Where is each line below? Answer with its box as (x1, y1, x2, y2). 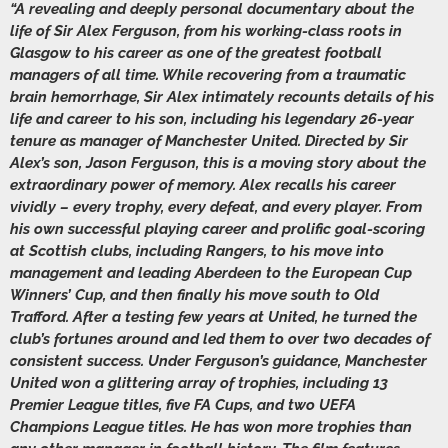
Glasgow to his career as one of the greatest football (10, 44, 382, 63)
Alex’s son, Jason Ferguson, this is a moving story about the (10, 154, 426, 173)
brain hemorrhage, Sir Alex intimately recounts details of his (10, 88, 434, 107)
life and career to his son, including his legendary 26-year (10, 110, 414, 129)
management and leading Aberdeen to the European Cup (10, 264, 412, 283)
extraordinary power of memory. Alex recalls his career (10, 176, 396, 195)
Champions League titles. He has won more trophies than (10, 418, 412, 437)
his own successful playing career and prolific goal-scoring (10, 220, 425, 239)
